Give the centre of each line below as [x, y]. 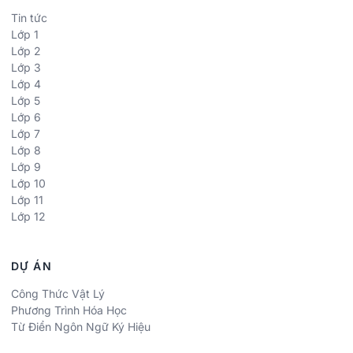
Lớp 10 [28, 183]
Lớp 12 [28, 216]
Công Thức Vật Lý [58, 293]
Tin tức [29, 17]
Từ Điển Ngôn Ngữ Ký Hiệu [81, 326]
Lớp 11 [27, 199]
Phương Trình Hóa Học [69, 310]
